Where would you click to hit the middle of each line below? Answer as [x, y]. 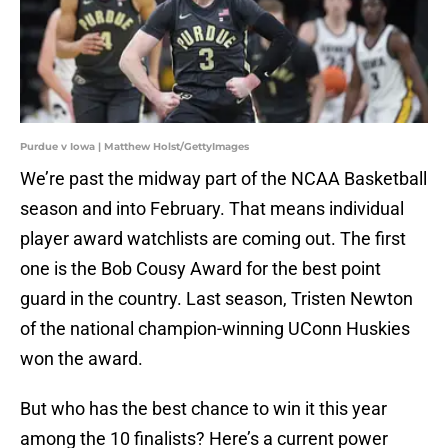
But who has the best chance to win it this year [203, 409]
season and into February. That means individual [212, 209]
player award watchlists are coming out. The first [213, 239]
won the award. [81, 359]
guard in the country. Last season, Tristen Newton [216, 299]
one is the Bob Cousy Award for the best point [200, 269]
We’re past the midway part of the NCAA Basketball [223, 179]
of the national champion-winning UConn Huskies [215, 329]
